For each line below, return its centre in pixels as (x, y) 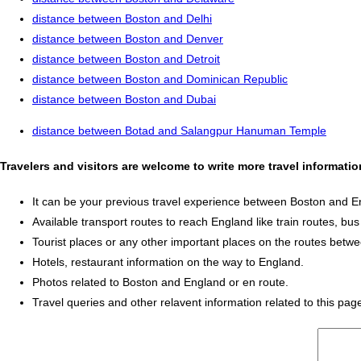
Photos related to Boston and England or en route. (160, 282)
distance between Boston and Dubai (124, 100)
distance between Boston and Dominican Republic (160, 79)
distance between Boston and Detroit (126, 59)
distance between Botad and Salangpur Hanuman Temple (179, 131)
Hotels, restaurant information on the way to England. (168, 261)
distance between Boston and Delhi (122, 19)
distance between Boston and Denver (128, 39)
